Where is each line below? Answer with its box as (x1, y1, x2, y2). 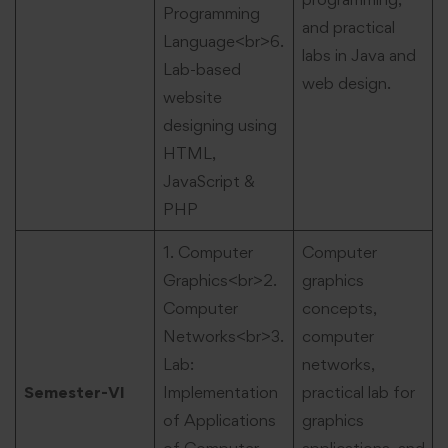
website (162, 86, 222, 107)
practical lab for (301, 381, 415, 402)
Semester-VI (23, 381, 125, 402)
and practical (301, 16, 395, 37)
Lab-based (162, 58, 241, 79)
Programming (162, 2, 260, 23)
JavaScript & (162, 170, 255, 191)
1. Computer (162, 241, 253, 262)
